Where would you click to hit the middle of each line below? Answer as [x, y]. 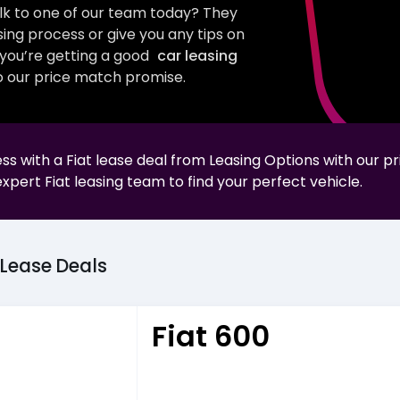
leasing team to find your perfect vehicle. [216, 181]
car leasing [197, 56]
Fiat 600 [211, 337]
